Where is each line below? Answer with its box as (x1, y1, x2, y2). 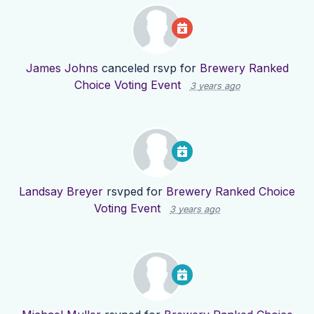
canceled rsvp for (97, 61, 200, 76)
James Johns (25, 61, 98, 76)
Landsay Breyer (19, 184, 103, 199)
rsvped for (103, 184, 166, 199)
